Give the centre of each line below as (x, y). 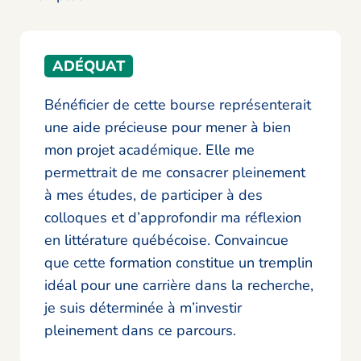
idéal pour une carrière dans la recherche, (179, 286)
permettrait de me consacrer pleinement (175, 173)
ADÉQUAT (89, 66)
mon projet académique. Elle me (149, 150)
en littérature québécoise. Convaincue (166, 241)
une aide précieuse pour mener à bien (168, 128)
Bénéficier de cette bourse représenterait (178, 105)
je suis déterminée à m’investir (143, 308)
